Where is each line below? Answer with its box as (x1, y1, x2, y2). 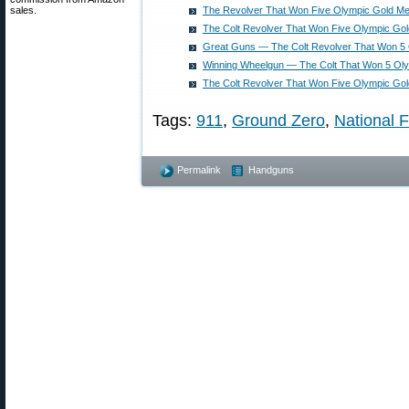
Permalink (177, 164, 221, 175)
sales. (10, 5, 37, 16)
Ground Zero (232, 111, 325, 130)
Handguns (248, 164, 294, 175)
